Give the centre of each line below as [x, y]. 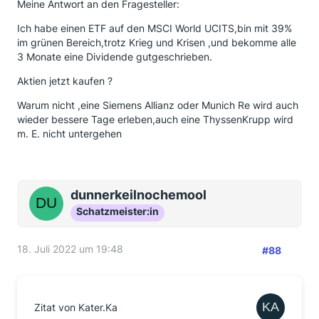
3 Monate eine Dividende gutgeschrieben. [115, 57]
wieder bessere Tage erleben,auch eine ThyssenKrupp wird [155, 119]
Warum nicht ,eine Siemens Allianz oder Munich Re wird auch [158, 105]
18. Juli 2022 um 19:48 [70, 249]
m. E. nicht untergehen [69, 134]
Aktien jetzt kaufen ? [65, 81]
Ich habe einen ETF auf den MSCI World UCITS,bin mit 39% [155, 28]
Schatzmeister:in [117, 211]
